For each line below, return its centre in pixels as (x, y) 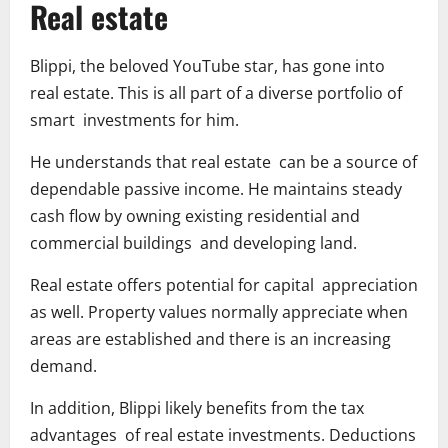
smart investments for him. (134, 119)
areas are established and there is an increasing (210, 338)
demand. (63, 365)
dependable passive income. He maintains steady (216, 188)
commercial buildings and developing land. (193, 242)
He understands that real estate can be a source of (223, 161)
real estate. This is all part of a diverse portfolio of (216, 92)
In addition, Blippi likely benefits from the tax (197, 407)
